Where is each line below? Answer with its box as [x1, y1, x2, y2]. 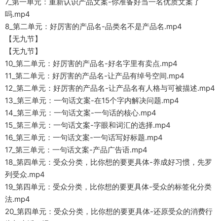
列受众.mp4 [5, 170, 45, 180]
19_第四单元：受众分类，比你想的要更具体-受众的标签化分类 [5, 182, 212, 192]
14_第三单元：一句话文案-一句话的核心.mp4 [5, 108, 156, 118]
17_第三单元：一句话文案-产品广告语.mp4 [5, 145, 147, 155]
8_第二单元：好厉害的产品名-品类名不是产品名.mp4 [5, 22, 182, 32]
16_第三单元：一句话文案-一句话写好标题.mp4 [5, 133, 163, 143]
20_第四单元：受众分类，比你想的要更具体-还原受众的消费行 [5, 207, 213, 217]
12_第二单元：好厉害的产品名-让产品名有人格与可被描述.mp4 [5, 83, 215, 93]
